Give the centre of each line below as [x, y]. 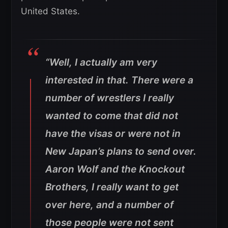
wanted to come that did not [112, 116]
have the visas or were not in [113, 134]
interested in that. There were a [119, 80]
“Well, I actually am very [101, 63]
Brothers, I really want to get [112, 187]
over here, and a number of [109, 205]
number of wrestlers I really [110, 98]
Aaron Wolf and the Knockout [115, 169]
